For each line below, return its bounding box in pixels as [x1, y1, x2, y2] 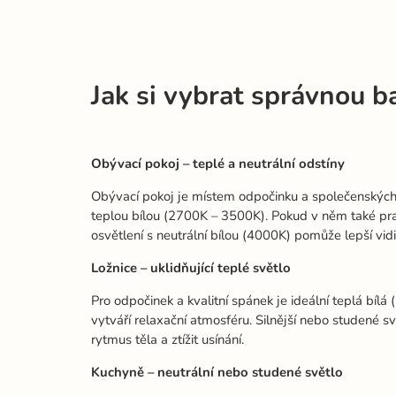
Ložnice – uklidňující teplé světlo [91, 258, 292, 277]
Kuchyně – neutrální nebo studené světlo [91, 362, 344, 381]
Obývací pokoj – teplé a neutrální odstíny [91, 155, 346, 172]
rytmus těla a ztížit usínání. [91, 330, 245, 348]
